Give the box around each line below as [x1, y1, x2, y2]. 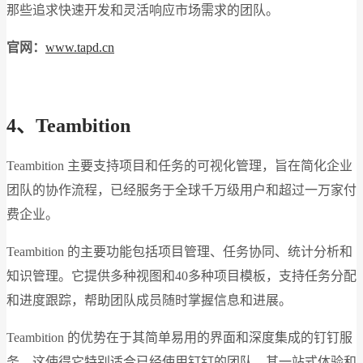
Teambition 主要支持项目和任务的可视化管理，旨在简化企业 [6, 159, 352, 173]
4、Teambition [6, 115, 130, 137]
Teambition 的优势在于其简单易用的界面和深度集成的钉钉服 [6, 331, 352, 345]
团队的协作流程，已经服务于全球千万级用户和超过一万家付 [6, 183, 357, 198]
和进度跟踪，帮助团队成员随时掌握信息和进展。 [6, 293, 292, 308]
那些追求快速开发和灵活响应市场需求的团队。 [6, 3, 279, 18]
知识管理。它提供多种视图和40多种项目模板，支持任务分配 [6, 269, 357, 284]
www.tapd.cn [45, 41, 114, 55]
